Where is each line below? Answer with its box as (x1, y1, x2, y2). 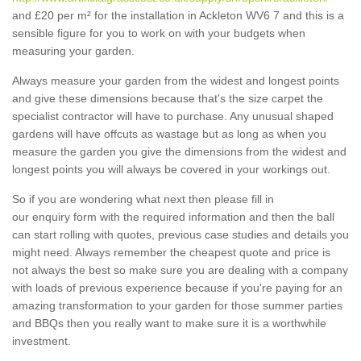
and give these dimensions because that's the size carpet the (12, 92, 323, 106)
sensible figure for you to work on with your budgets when (12, 27, 305, 40)
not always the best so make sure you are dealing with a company (12, 263, 348, 277)
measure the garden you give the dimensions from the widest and (12, 145, 346, 159)
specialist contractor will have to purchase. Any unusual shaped (12, 110, 334, 123)
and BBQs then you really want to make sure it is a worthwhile (12, 317, 326, 330)
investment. (12, 334, 71, 348)
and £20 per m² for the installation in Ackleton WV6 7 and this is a (12, 9, 344, 23)
